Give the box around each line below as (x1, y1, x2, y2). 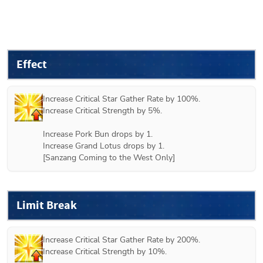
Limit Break (16, 197, 77, 213)
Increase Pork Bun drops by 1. (43, 128, 153, 140)
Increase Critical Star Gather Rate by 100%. (43, 93, 200, 104)
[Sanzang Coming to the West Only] (43, 151, 175, 163)
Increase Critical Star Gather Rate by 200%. (43, 234, 200, 245)
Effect (16, 56, 47, 72)
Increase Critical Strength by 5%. (43, 104, 162, 116)
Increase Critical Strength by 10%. (43, 245, 167, 257)
